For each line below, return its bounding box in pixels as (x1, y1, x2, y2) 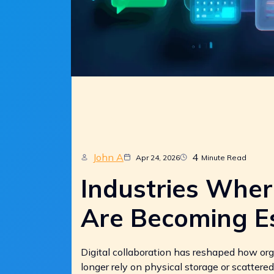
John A (93, 151, 124, 163)
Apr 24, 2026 (136, 152, 180, 162)
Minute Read (201, 152, 246, 162)
